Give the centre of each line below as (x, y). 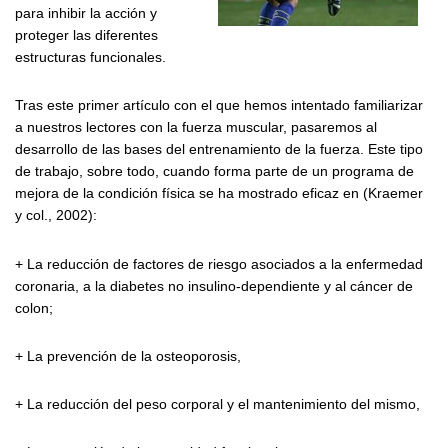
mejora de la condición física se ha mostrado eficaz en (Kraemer (219, 193)
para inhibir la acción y (86, 13)
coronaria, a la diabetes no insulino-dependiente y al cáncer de (214, 285)
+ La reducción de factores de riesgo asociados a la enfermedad (219, 263)
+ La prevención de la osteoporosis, (128, 355)
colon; (34, 307)
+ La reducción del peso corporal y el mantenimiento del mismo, (217, 404)
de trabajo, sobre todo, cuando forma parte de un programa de (214, 171)
